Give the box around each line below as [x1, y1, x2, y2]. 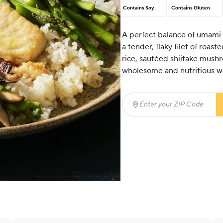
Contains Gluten [171, 5, 210, 11]
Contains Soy [122, 5, 154, 11]
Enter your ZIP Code [130, 105, 205, 115]
